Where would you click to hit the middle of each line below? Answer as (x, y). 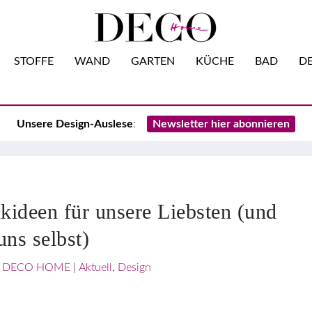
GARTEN (153, 61)
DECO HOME (36, 267)
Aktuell (95, 267)
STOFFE (33, 61)
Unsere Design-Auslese (75, 124)
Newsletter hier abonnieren (221, 124)
